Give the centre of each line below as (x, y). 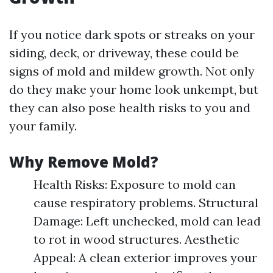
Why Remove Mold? (84, 162)
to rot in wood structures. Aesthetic (136, 239)
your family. (43, 126)
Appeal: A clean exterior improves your (145, 257)
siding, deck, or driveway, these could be (124, 53)
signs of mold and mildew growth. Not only (132, 71)
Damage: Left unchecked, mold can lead (147, 221)
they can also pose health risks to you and (130, 108)
